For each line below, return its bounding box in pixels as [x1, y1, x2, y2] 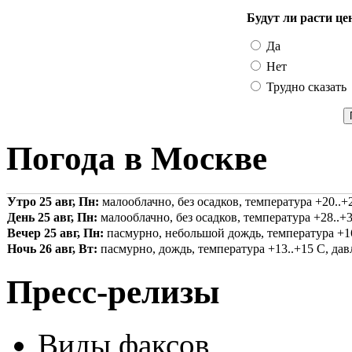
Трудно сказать [263, 80, 346, 94]
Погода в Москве [6, 140, 267, 178]
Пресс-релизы [6, 273, 220, 311]
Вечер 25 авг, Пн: [7, 226, 104, 240]
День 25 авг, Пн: [7, 211, 97, 225]
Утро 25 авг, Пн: [7, 195, 99, 209]
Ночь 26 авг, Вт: [7, 242, 97, 256]
